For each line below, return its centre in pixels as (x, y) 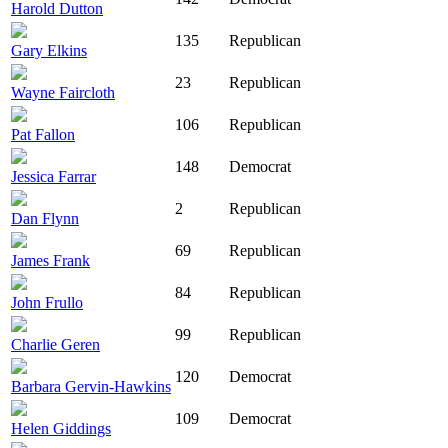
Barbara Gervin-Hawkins (91, 387)
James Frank (50, 261)
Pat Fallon (43, 135)
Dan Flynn (45, 219)
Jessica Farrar (53, 177)
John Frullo (47, 303)
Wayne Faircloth (63, 93)
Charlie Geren (55, 345)
